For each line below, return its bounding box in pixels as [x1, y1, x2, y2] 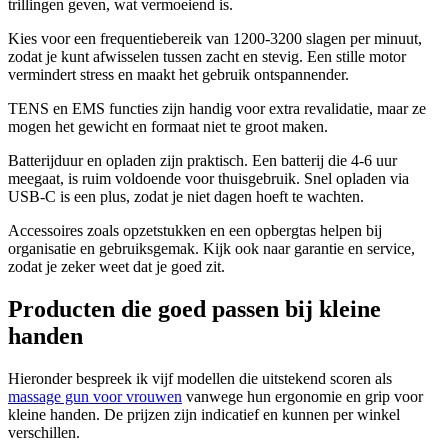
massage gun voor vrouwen [8, 388, 182, 406]
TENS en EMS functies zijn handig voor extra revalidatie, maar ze [8, 100, 426, 118]
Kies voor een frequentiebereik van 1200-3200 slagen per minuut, [8, 30, 422, 48]
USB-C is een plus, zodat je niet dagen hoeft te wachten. [8, 188, 364, 206]
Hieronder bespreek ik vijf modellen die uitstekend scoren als [8, 370, 392, 388]
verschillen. [8, 424, 80, 442]
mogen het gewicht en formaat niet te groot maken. [8, 118, 328, 136]
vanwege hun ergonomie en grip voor [182, 388, 423, 406]
